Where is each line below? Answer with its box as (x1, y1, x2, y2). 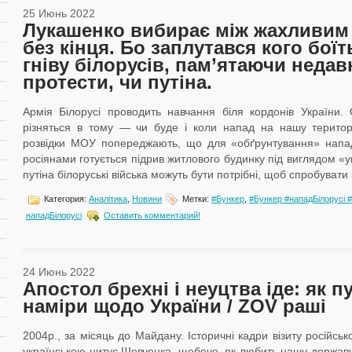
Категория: (42, 193, 89, 203)
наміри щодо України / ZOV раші (23, 295, 326, 317)
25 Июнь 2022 (23, 7, 95, 20)
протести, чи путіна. (23, 71, 212, 93)
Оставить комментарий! (104, 210, 200, 220)
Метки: (180, 193, 211, 203)
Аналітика (89, 193, 127, 203)
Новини (132, 193, 162, 203)
